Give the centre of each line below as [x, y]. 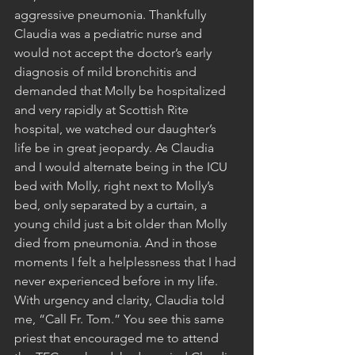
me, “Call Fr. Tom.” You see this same [121, 319]
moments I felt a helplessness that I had [127, 261]
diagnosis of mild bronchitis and [107, 71]
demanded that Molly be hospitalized [122, 90]
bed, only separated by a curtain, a [112, 204]
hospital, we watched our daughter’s [117, 128]
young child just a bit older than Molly [122, 223]
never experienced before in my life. [118, 281]
